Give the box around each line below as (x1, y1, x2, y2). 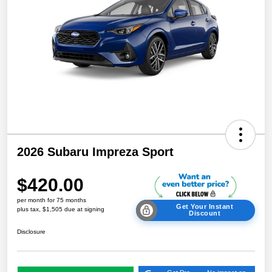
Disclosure (17, 228, 46, 235)
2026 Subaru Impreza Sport (17, 144, 174, 158)
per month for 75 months (17, 196, 86, 203)
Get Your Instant (176, 203, 233, 211)
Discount (189, 209, 220, 217)
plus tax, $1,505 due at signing (17, 205, 104, 212)
